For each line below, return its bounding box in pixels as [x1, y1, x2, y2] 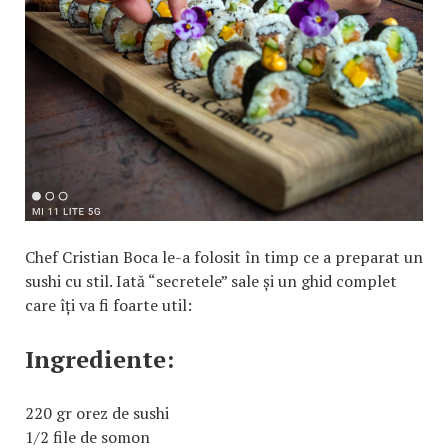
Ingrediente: [25, 343, 174, 376]
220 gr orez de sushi [25, 402, 169, 425]
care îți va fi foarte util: [25, 294, 200, 317]
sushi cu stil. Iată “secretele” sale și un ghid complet [25, 270, 397, 293]
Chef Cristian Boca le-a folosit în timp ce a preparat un [25, 246, 423, 269]
